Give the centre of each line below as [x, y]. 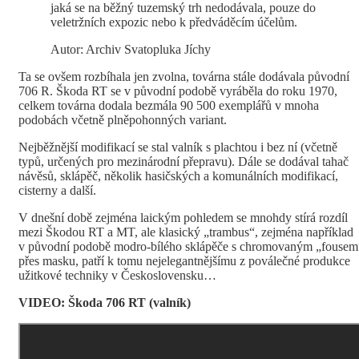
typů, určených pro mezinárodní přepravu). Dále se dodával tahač [184, 161]
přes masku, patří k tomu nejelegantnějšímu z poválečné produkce [184, 260]
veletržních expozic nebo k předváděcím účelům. [174, 22]
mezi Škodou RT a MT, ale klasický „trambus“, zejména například [186, 232]
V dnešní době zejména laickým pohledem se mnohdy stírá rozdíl [183, 217]
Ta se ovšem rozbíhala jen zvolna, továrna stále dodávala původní [184, 76]
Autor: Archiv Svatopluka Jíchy [131, 49]
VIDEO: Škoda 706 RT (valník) [105, 302]
